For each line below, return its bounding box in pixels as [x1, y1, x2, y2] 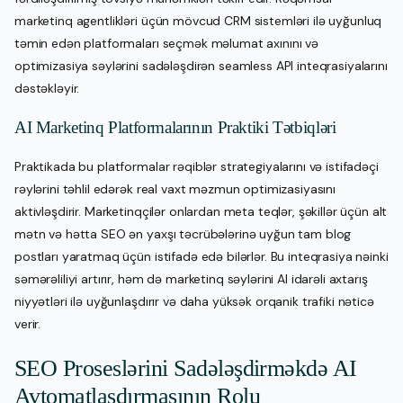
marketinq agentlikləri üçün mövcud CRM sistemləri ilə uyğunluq [14, 12, 382, 29]
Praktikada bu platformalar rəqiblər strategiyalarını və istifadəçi [14, 157, 379, 175]
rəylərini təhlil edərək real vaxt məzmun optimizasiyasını [14, 180, 336, 197]
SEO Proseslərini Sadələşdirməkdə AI [14, 355, 357, 382]
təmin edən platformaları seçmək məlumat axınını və [14, 34, 318, 51]
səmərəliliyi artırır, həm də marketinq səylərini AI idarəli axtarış [14, 270, 368, 287]
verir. [14, 315, 41, 332]
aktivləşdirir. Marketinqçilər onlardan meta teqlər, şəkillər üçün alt [14, 202, 388, 219]
